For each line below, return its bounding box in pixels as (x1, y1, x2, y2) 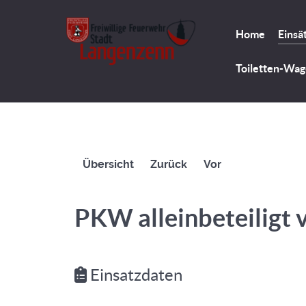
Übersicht (83, 158, 134, 171)
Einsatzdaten (87, 266, 182, 284)
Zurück (150, 158, 187, 171)
